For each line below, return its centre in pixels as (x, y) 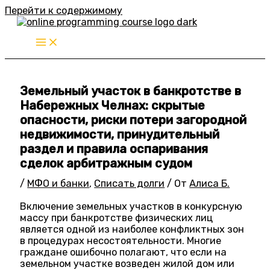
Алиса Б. (210, 184)
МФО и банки (58, 184)
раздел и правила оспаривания (114, 149)
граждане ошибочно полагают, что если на (124, 252)
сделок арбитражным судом (106, 164)
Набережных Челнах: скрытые (113, 106)
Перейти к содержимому (64, 11)
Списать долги (130, 184)
